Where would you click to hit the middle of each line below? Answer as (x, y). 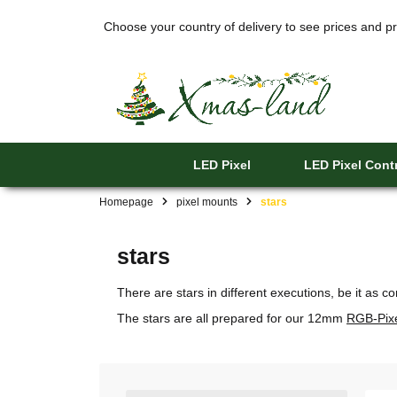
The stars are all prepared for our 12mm (232, 319)
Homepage (126, 202)
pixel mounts (207, 202)
